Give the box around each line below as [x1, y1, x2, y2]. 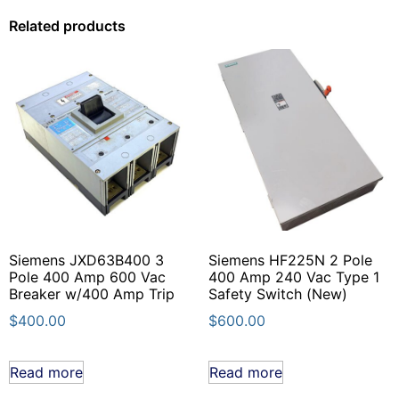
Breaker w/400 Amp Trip [9, 285, 175, 304]
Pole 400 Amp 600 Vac [9, 268, 166, 287]
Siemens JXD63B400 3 [9, 251, 164, 270]
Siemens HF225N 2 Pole [208, 251, 372, 270]
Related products [9, 17, 126, 36]
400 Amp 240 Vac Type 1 [208, 268, 379, 287]
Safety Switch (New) [208, 285, 347, 304]
